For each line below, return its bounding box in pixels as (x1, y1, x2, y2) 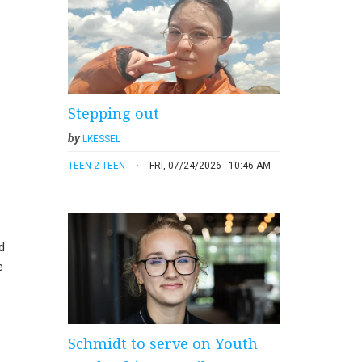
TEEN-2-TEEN (67, 159, 125, 171)
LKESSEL (82, 133, 120, 145)
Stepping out (67, 103, 159, 123)
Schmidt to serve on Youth (67, 333, 258, 353)
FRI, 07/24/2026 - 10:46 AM (149, 159, 271, 171)
